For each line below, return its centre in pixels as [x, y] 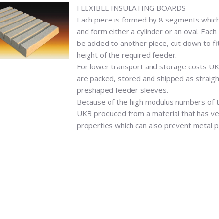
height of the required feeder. [127, 55]
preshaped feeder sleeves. [123, 90]
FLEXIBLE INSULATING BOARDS [131, 8]
